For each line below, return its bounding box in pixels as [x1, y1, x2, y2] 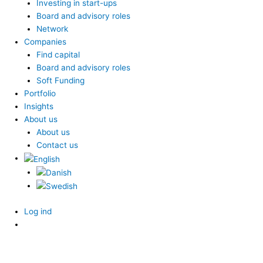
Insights [24, 102, 54, 112]
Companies [24, 37, 67, 47]
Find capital [36, 50, 80, 60]
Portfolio [24, 89, 56, 99]
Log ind [24, 206, 52, 216]
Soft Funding [36, 76, 85, 86]
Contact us [36, 140, 78, 150]
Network [36, 24, 68, 34]
